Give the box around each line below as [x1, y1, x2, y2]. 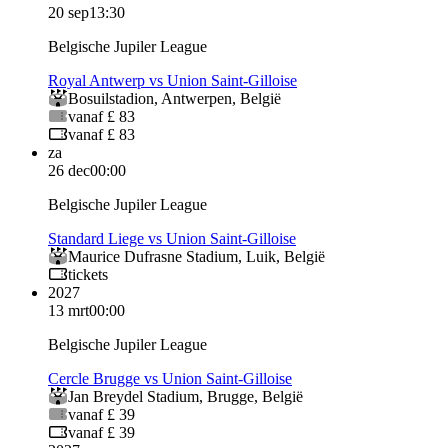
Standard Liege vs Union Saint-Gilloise [48, 229, 296, 247]
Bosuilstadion [68, 89, 154, 107]
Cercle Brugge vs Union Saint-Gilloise [48, 369, 292, 387]
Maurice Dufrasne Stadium [68, 247, 238, 265]
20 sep [48, 3, 89, 21]
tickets [68, 265, 108, 283]
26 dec [48, 161, 90, 179]
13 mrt [48, 301, 89, 319]
